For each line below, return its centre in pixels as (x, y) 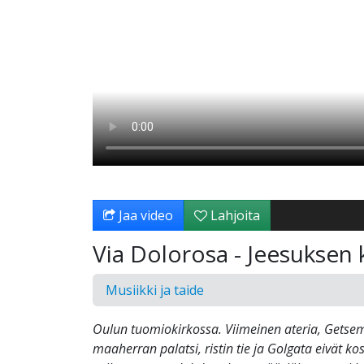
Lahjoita (234, 216)
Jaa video (144, 216)
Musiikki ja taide (155, 290)
